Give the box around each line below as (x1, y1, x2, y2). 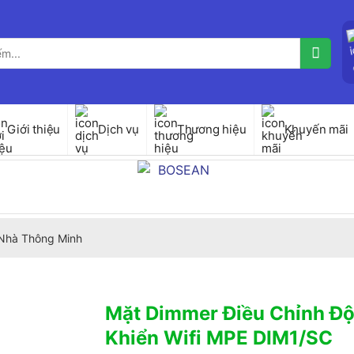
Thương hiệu (176, 122, 247, 137)
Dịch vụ (98, 122, 139, 137)
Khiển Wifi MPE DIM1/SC (105, 326, 333, 349)
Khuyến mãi (284, 122, 348, 137)
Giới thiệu (7, 122, 61, 137)
